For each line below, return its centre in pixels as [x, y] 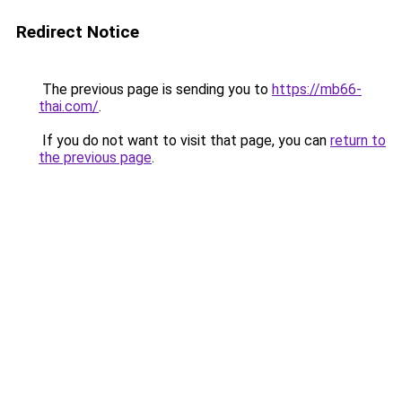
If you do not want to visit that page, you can [184, 140]
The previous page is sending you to [155, 89]
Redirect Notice [78, 32]
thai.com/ [69, 106]
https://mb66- [317, 89]
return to [358, 140]
